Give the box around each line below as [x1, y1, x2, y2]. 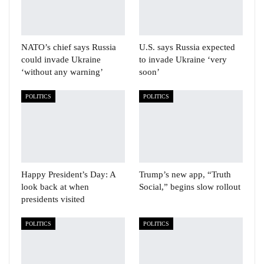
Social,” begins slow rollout [139, 182, 240, 192]
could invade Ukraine [21, 54, 101, 64]
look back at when [21, 182, 89, 192]
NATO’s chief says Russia [21, 42, 116, 52]
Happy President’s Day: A [21, 170, 115, 180]
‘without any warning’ [21, 67, 103, 77]
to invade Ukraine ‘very [139, 54, 227, 64]
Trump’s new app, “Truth [139, 170, 231, 180]
